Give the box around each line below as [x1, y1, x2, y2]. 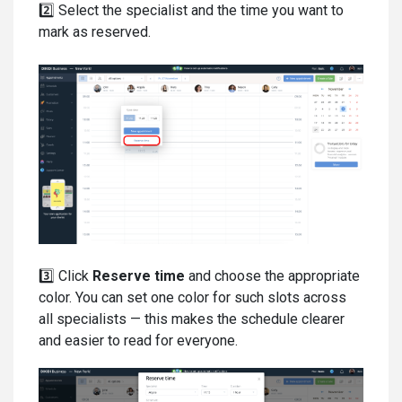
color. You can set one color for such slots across [39, 288, 346, 306]
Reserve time [92, 267, 185, 284]
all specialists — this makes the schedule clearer [39, 310, 345, 328]
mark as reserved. [39, 23, 151, 41]
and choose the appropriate [185, 267, 360, 284]
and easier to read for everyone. [39, 331, 238, 349]
